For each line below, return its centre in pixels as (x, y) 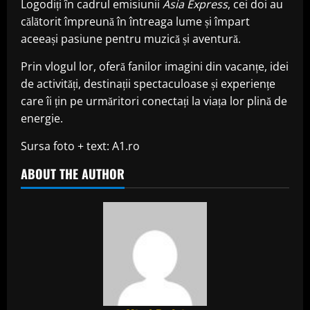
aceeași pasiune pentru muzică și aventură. (131, 39)
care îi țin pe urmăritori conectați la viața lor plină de (154, 101)
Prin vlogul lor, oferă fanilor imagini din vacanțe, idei (155, 67)
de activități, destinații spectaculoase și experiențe (148, 84)
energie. (42, 119)
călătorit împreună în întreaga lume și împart (135, 22)
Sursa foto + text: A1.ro (80, 146)
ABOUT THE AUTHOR (73, 174)
